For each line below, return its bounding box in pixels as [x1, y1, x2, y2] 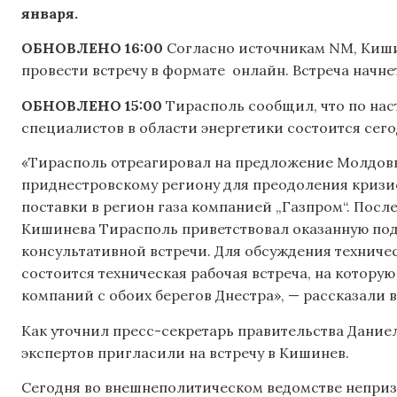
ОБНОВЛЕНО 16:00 [21, 39, 163, 58]
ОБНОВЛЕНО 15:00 [21, 96, 162, 114]
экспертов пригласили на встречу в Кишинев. [21, 343, 349, 362]
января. [21, 4, 78, 22]
